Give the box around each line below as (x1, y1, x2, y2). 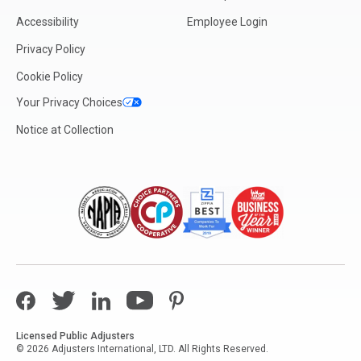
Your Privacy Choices (16, 96, 122, 110)
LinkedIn (91, 292, 139, 308)
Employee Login (187, 15, 268, 29)
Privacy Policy (16, 43, 85, 56)
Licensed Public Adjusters (16, 330, 135, 342)
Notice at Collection (16, 123, 114, 137)
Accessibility (16, 15, 79, 29)
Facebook (15, 292, 71, 308)
